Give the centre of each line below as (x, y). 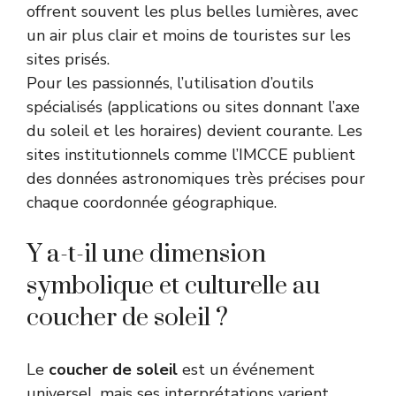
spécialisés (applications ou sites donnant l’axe (193, 107)
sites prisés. (68, 59)
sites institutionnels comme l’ (133, 154)
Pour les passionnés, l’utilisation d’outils (170, 83)
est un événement (246, 369)
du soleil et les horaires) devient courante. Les (194, 130)
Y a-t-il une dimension (146, 254)
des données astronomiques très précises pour (196, 178)
